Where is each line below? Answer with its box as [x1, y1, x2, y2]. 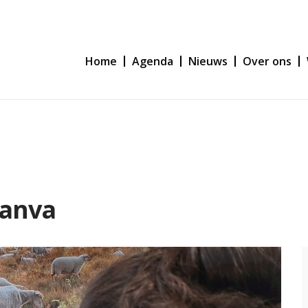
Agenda [132, 54, 174, 69]
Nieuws [188, 54, 228, 69]
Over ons [243, 54, 292, 69]
